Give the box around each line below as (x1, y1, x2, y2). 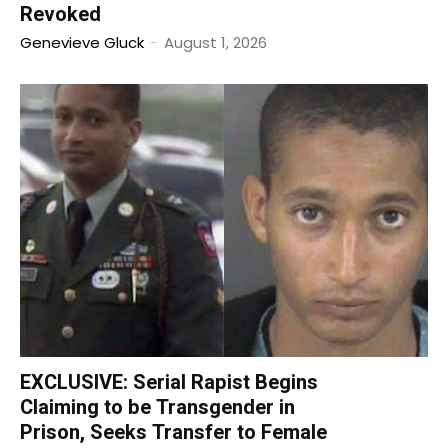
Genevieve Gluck (20, 31, 144, 53)
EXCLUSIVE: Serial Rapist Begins (20, 367, 318, 397)
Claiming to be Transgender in (20, 392, 295, 422)
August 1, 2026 (164, 31, 267, 53)
